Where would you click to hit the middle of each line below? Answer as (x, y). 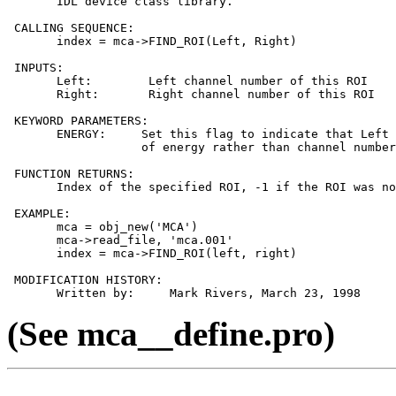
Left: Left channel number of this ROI (187, 81)
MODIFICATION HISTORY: (85, 280)
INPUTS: (35, 68)
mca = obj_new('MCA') (103, 227)
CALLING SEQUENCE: (71, 28)
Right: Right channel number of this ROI (191, 95)
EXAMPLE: (39, 214)
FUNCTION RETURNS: (71, 174)
